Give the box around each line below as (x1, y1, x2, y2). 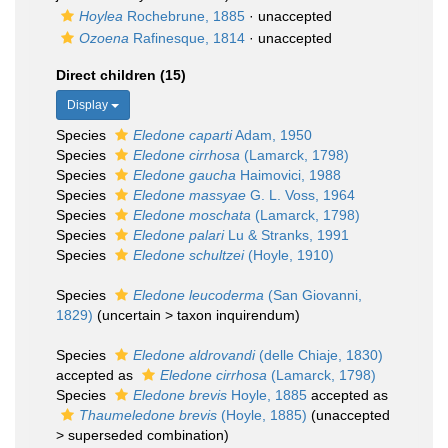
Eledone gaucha (133, 167, 236, 183)
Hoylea (79, 8, 123, 24)
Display (67, 98, 111, 112)
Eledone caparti (133, 127, 232, 143)
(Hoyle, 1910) (244, 247, 334, 263)
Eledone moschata (133, 207, 251, 223)
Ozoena (79, 30, 129, 46)
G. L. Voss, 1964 (246, 187, 355, 203)
